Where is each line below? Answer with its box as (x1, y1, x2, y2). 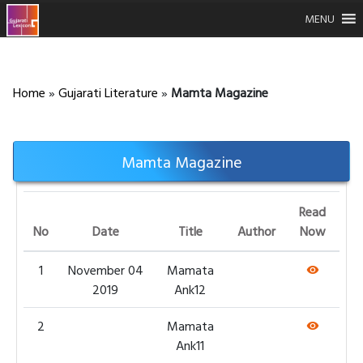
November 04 (67, 260, 143, 280)
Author (237, 221, 275, 241)
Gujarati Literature (58, 83, 158, 102)
